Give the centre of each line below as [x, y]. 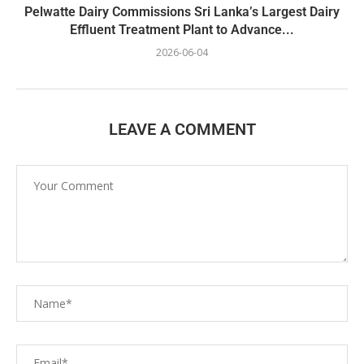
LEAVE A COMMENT [182, 129]
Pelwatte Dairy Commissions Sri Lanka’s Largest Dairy [182, 12]
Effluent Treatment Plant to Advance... [182, 30]
